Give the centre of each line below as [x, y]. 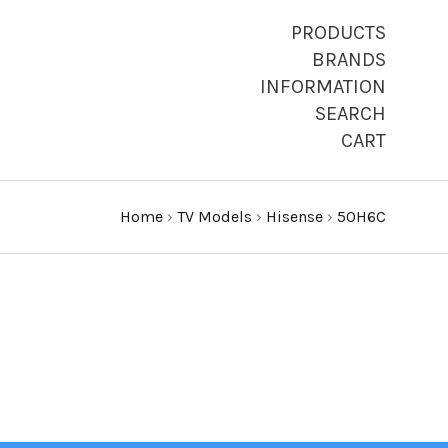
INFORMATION [323, 86]
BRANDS [349, 59]
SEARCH [350, 113]
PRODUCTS [338, 32]
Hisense [294, 216]
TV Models [214, 216]
